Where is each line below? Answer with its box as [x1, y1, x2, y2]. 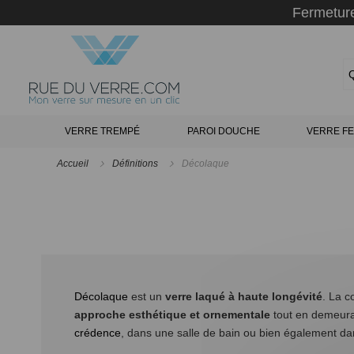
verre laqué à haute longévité [165, 290, 322, 303]
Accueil [57, 158, 91, 169]
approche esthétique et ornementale [74, 308, 270, 322]
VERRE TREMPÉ [64, 126, 140, 137]
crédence [74, 326, 121, 340]
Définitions [112, 158, 160, 169]
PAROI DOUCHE [186, 126, 260, 137]
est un [128, 290, 165, 303]
